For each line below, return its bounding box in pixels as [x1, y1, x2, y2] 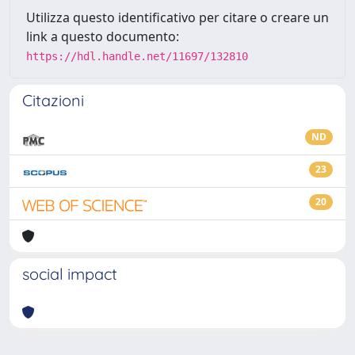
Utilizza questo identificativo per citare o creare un [26, 9, 329, 26]
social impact [22, 264, 117, 284]
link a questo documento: [26, 28, 179, 45]
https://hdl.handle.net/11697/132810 [26, 50, 248, 63]
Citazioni [22, 90, 84, 110]
